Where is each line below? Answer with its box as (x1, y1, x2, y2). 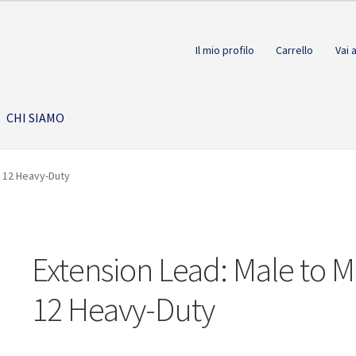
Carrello (276, 42, 314, 57)
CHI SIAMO (6, 109, 65, 126)
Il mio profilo (195, 42, 254, 57)
